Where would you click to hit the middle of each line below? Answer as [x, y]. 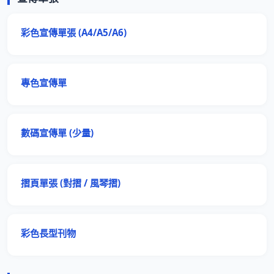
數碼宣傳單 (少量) [57, 133]
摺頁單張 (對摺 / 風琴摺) [71, 183]
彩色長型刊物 [48, 233]
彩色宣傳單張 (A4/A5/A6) [74, 32]
